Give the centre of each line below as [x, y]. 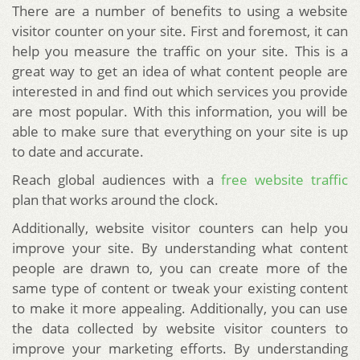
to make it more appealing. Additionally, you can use [180, 309]
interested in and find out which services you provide [180, 92]
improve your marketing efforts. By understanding [180, 349]
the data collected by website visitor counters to [180, 329]
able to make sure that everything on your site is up [180, 132]
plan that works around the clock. [115, 200]
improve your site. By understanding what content [180, 248]
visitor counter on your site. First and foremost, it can [180, 31]
